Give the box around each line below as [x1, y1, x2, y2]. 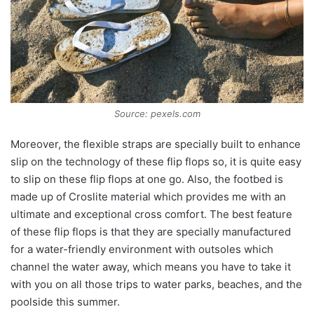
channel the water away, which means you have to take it [11, 260, 291, 274]
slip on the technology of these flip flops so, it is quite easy [11, 155, 301, 169]
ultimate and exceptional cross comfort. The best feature [11, 207, 292, 221]
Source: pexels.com [114, 108, 200, 120]
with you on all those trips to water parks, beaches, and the [11, 278, 302, 292]
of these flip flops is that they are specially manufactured [11, 225, 291, 239]
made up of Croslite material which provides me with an [11, 190, 286, 204]
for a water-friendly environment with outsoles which [11, 243, 273, 257]
